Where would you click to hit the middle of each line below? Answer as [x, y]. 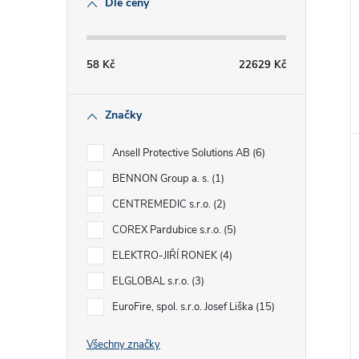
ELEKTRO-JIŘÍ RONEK [166, 256]
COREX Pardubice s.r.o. [168, 230]
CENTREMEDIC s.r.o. [163, 204]
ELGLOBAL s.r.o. [152, 281]
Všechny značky [123, 345]
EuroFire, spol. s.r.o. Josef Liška [184, 307]
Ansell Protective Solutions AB [182, 153]
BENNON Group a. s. [162, 179]
